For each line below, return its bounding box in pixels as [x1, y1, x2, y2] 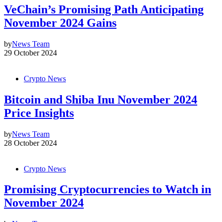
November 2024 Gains [4, 16, 116, 29]
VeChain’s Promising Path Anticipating [4, 2, 204, 16]
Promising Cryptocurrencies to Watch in [4, 183, 211, 196]
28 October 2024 [4, 138, 57, 147]
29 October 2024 [4, 48, 57, 57]
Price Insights [4, 106, 74, 119]
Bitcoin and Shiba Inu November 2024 [4, 93, 197, 106]
